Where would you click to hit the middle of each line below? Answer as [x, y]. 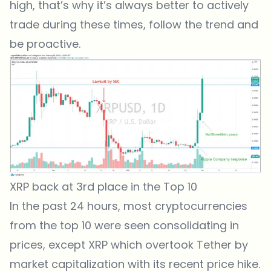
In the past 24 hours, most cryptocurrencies [129, 206]
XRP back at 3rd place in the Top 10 [103, 187]
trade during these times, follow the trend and [134, 24]
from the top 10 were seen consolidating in [124, 226]
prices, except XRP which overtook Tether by [129, 245]
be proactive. [45, 44]
